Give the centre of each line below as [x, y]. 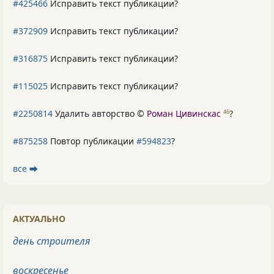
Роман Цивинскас [184, 113]
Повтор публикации [92, 141]
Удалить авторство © [100, 113]
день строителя [52, 241]
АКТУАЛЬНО [39, 218]
